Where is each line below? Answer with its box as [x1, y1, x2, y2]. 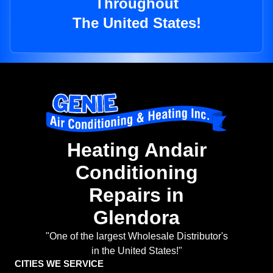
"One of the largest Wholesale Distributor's [45, 231, 228, 242]
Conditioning [75, 161, 198, 184]
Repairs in [89, 184, 184, 207]
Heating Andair [66, 139, 207, 161]
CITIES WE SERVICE [15, 258, 104, 269]
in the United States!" [91, 246, 182, 257]
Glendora [93, 207, 180, 229]
